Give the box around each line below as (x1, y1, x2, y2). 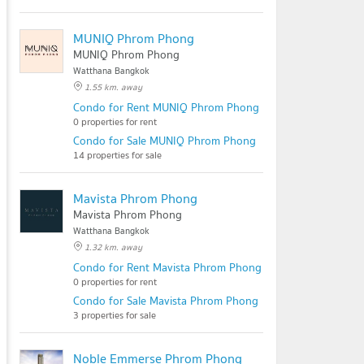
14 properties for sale (73, 147, 162, 162)
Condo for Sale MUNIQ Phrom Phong (73, 132, 256, 149)
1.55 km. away (84, 80, 142, 94)
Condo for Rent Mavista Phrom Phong (73, 258, 262, 276)
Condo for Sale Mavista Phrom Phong (73, 292, 258, 310)
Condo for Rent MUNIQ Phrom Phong (73, 98, 259, 116)
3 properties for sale (73, 307, 156, 323)
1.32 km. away (84, 240, 142, 254)
